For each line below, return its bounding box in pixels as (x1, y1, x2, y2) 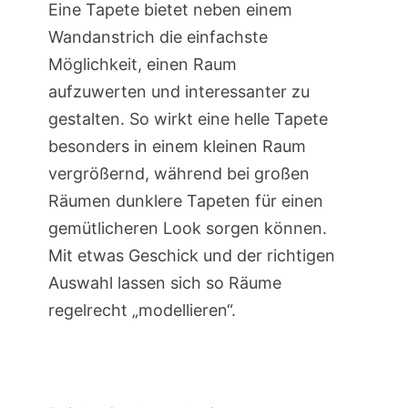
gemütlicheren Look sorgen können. (47, 219, 327, 239)
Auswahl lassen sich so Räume (47, 273, 281, 293)
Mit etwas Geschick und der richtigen (47, 246, 335, 266)
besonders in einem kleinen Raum (47, 137, 306, 157)
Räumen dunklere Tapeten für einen (47, 191, 323, 211)
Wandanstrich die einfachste (47, 27, 268, 47)
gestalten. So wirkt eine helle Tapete (47, 109, 328, 129)
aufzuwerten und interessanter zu (47, 82, 310, 102)
